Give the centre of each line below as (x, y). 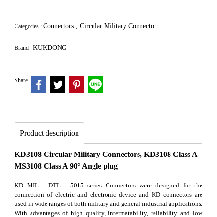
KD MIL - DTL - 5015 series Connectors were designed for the (108, 185)
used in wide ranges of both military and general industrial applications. (108, 203)
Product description (49, 133)
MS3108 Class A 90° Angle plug (66, 166)
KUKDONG (50, 48)
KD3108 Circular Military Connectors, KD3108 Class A (106, 154)
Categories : (29, 26)
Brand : (24, 48)
